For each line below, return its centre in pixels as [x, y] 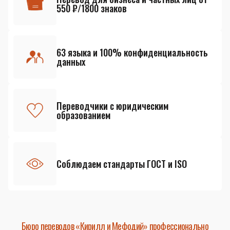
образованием [83, 115]
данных [71, 62]
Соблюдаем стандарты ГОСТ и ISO [122, 164]
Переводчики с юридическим [112, 106]
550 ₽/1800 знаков [92, 8]
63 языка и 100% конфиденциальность [132, 52]
